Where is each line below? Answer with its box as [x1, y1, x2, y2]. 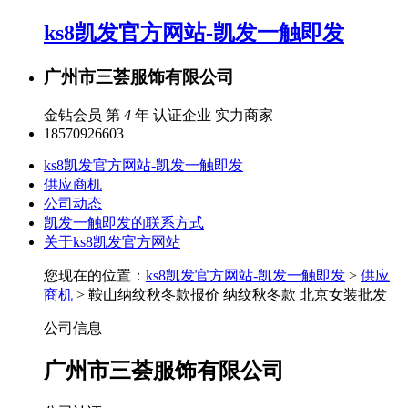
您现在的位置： [44, 267, 146, 283]
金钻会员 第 [44, 107, 124, 123]
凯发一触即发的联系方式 [44, 214, 204, 230]
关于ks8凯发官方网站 [44, 233, 180, 250]
